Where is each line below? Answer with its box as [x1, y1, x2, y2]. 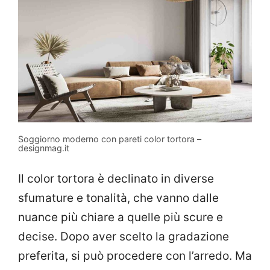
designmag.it [18, 142, 69, 153]
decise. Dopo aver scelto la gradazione [18, 230, 229, 244]
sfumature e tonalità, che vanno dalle [18, 191, 219, 206]
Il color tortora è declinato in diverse [18, 172, 214, 186]
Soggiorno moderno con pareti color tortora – [18, 133, 201, 144]
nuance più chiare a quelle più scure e [18, 210, 223, 225]
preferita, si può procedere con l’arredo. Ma [18, 249, 252, 263]
